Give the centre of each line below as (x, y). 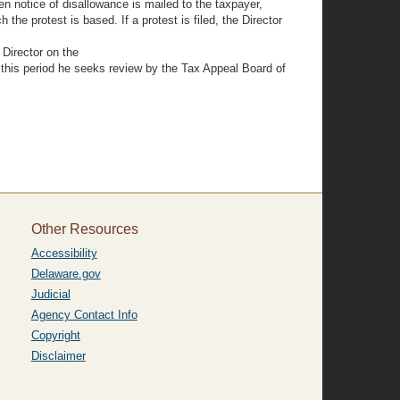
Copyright (55, 335)
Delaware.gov (66, 274)
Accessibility (64, 253)
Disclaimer (58, 356)
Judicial (50, 294)
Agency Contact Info (84, 315)
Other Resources (84, 229)
